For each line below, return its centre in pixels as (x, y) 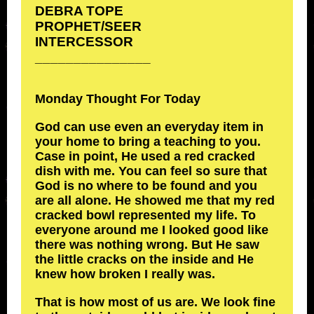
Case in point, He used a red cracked (145, 156)
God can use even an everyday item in (149, 127)
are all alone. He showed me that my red (155, 200)
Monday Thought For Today (118, 99)
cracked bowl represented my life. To (145, 215)
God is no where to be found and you (146, 186)
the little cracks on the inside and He (144, 259)
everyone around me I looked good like (152, 230)
